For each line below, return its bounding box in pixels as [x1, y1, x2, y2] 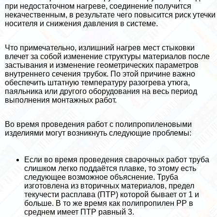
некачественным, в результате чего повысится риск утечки [5, 11, 216, 19]
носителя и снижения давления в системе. [5, 19, 158, 28]
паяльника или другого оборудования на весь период [5, 87, 197, 95]
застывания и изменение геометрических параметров [5, 61, 199, 69]
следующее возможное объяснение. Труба [24, 173, 178, 181]
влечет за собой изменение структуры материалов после [5, 52, 210, 61]
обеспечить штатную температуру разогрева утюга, [5, 78, 190, 87]
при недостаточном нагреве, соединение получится [5, 2, 191, 10]
